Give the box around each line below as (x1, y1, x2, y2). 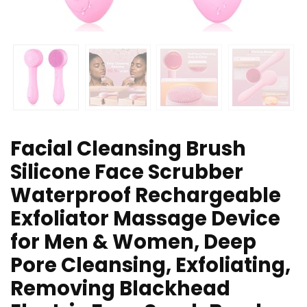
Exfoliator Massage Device (10, 205, 280, 233)
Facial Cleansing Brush (10, 135, 246, 163)
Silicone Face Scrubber (10, 158, 243, 186)
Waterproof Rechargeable (10, 182, 281, 210)
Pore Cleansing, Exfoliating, (10, 251, 291, 280)
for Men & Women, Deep (10, 228, 256, 256)
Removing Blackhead (10, 275, 230, 303)
